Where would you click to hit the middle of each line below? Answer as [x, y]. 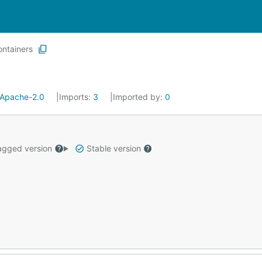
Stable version [113, 148]
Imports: [76, 97]
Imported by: [139, 97]
